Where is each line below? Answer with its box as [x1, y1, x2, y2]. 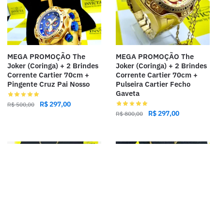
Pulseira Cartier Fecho [116, 79, 190, 89]
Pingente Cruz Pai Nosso [7, 79, 90, 89]
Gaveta [116, 89, 139, 98]
